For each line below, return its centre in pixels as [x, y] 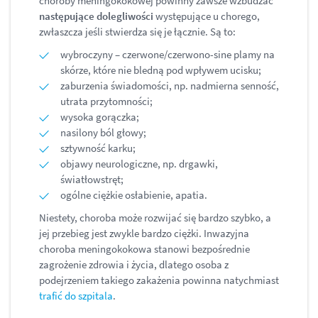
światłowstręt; [92, 180]
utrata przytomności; [106, 102]
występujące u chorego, [207, 16]
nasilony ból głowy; [103, 133]
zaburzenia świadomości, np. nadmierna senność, [170, 86]
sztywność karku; [98, 148]
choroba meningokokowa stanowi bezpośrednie [144, 249]
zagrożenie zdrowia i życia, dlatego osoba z [134, 265]
